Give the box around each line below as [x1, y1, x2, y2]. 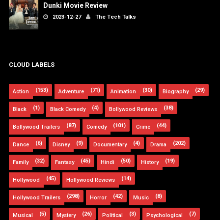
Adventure [58, 88, 84, 95]
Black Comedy [50, 106, 85, 113]
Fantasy [55, 159, 74, 166]
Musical [12, 212, 33, 219]
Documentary [93, 141, 127, 148]
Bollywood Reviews [109, 106, 157, 113]
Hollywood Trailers [12, 194, 60, 201]
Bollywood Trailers [12, 124, 60, 131]
